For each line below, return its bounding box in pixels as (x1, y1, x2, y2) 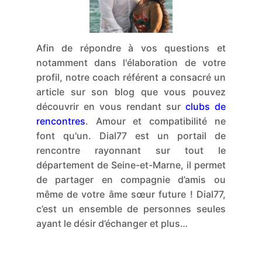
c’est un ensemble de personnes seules (36, 203, 226, 215)
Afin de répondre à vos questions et (36, 42, 226, 54)
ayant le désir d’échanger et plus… (36, 218, 188, 230)
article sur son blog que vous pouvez (36, 86, 226, 98)
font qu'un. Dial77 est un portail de (36, 130, 226, 142)
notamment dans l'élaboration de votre (36, 57, 226, 69)
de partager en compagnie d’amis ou (36, 174, 226, 186)
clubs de (185, 101, 226, 113)
